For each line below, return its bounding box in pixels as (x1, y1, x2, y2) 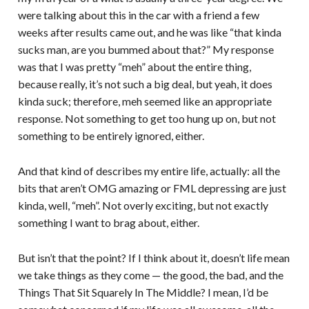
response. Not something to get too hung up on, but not (17, 112, 276, 126)
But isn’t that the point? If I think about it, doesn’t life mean (17, 250, 290, 264)
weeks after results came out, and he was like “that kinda (17, 26, 281, 39)
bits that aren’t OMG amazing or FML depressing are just (17, 181, 286, 195)
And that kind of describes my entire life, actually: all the (17, 163, 280, 177)
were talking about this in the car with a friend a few (17, 8, 259, 22)
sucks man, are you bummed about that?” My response (17, 43, 274, 57)
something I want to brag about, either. (17, 215, 199, 229)
